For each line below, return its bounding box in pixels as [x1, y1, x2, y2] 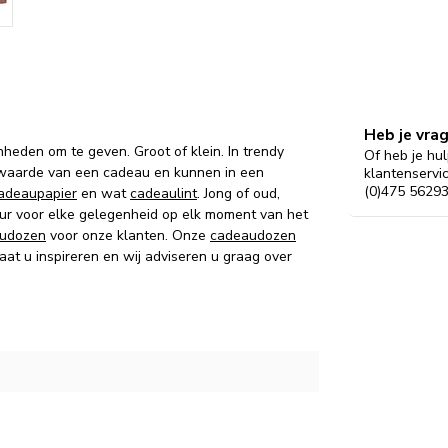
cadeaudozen [210, 226, 296, 245]
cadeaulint [130, 184, 197, 203]
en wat [77, 184, 130, 203]
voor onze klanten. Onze [46, 226, 210, 245]
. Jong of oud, [197, 184, 280, 203]
